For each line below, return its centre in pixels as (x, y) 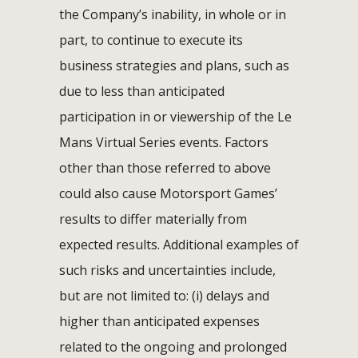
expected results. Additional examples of (179, 244)
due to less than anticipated (142, 91)
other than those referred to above (165, 167)
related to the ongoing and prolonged (173, 346)
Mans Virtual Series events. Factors (164, 142)
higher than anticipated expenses (159, 321)
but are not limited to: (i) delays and (164, 295)
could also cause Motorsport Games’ (168, 193)
